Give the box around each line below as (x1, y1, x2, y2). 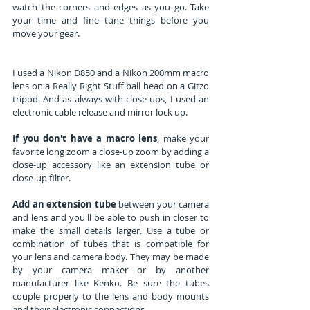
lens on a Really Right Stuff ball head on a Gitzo (12, 79, 209, 92)
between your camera (116, 197, 209, 210)
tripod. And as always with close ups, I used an (12, 92, 209, 105)
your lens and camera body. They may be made (12, 250, 209, 263)
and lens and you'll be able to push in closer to (12, 210, 209, 224)
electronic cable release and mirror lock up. (12, 105, 190, 118)
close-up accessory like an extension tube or (12, 158, 209, 171)
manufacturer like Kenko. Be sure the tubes (12, 276, 209, 289)
